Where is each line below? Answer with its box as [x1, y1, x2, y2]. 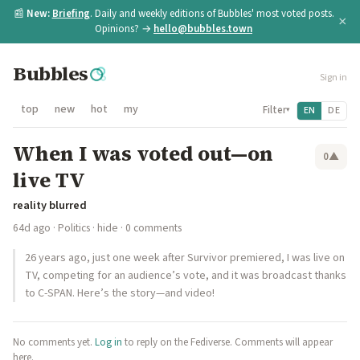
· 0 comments [118, 220, 182, 235]
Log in [95, 335, 122, 350]
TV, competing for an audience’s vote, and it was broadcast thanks [25, 268, 346, 284]
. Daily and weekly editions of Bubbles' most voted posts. [89, 6, 334, 21]
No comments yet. [13, 335, 95, 350]
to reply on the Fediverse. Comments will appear [122, 335, 333, 350]
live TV [13, 166, 85, 194]
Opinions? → [95, 22, 153, 36]
